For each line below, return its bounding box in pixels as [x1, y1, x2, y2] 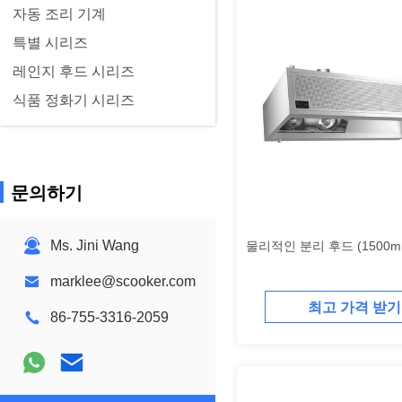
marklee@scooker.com [50, 274, 196, 289]
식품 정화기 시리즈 [13, 92, 135, 108]
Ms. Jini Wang [50, 238, 139, 253]
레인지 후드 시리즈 [13, 64, 135, 79]
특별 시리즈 [13, 35, 88, 50]
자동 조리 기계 [13, 6, 106, 22]
